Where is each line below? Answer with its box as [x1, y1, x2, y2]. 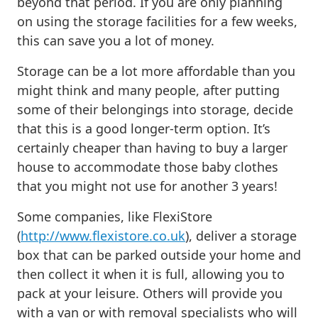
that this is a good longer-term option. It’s [17, 119, 270, 137]
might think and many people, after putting [17, 81, 280, 99]
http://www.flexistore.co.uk [21, 226, 185, 244]
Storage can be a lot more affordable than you [17, 62, 295, 79]
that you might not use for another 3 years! [17, 177, 278, 194]
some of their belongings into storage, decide [17, 100, 293, 118]
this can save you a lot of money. [17, 31, 214, 49]
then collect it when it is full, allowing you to [17, 265, 285, 283]
